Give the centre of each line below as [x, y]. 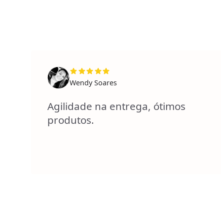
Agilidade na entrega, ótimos [116, 106]
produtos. [71, 120]
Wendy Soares [93, 83]
